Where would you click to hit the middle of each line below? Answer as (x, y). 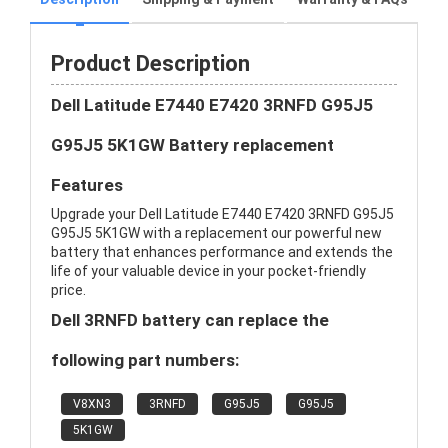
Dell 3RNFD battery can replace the (190, 320)
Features (87, 185)
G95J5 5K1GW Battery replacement (192, 145)
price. (68, 290)
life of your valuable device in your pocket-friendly (208, 271)
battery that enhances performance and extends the (222, 252)
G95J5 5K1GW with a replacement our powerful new (216, 233)
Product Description (150, 63)
